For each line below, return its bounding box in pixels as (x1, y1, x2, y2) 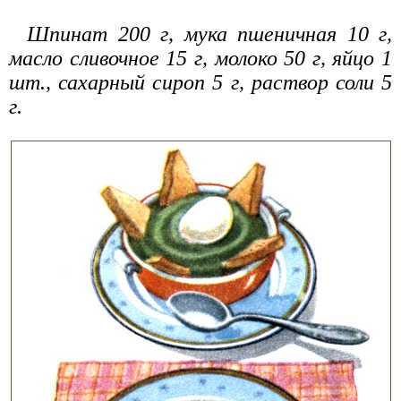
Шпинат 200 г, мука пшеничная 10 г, (27, 21, 392, 46)
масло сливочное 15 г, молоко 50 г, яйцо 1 (9, 46, 392, 70)
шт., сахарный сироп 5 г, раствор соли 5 (9, 70, 392, 94)
